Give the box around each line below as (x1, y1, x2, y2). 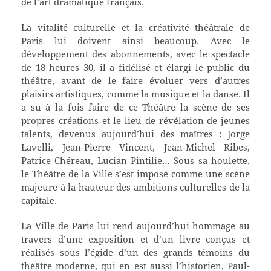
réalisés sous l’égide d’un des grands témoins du (21, 246, 250, 259)
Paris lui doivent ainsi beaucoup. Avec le (21, 34, 250, 47)
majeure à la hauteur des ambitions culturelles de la (21, 181, 250, 194)
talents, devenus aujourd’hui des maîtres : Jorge (21, 128, 250, 140)
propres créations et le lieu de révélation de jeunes (21, 114, 250, 127)
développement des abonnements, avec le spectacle (21, 48, 250, 60)
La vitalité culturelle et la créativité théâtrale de (21, 21, 250, 34)
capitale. (21, 194, 57, 207)
